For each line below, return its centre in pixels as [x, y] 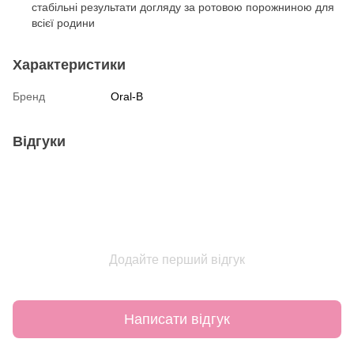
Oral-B [127, 97]
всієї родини [63, 23]
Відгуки [39, 142]
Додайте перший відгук [177, 260]
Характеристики [69, 65]
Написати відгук [177, 319]
